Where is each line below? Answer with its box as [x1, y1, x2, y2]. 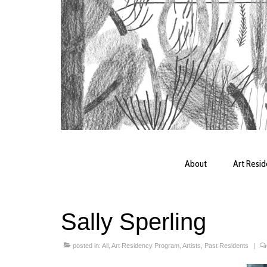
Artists [182, 242, 201, 250]
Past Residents [204, 242, 249, 250]
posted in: [71, 242, 102, 250]
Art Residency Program [111, 242, 179, 250]
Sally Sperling [61, 209, 206, 235]
